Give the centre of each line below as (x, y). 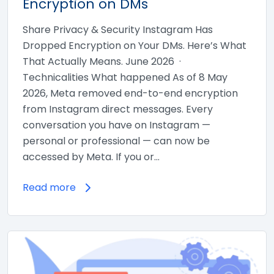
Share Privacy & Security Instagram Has (118, 30)
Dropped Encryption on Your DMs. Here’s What (135, 46)
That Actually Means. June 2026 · (103, 61)
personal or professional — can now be (116, 141)
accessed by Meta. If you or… (91, 157)
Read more (49, 187)
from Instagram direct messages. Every (118, 109)
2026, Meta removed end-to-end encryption (130, 93)
